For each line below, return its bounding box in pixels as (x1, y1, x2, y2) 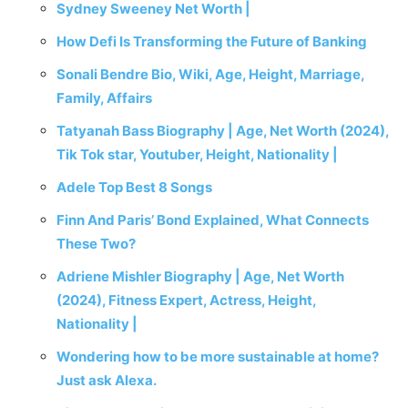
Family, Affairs (56, 89, 152, 107)
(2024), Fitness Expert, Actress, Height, (56, 291, 316, 309)
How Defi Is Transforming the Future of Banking (56, 33, 367, 50)
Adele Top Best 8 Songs (56, 178, 212, 196)
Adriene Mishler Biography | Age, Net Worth (56, 268, 344, 285)
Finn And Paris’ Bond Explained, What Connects (56, 211, 369, 229)
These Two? (56, 235, 136, 252)
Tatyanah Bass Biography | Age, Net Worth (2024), (56, 122, 389, 139)
